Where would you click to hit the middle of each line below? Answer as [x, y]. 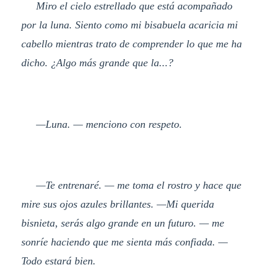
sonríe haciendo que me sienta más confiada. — [124, 242]
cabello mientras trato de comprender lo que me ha [131, 43]
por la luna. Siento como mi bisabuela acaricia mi [129, 25]
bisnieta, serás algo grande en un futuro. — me [122, 223]
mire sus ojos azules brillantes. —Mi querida [117, 204]
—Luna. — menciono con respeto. [101, 124]
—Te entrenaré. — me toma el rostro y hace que [131, 185]
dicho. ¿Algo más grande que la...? [97, 62]
